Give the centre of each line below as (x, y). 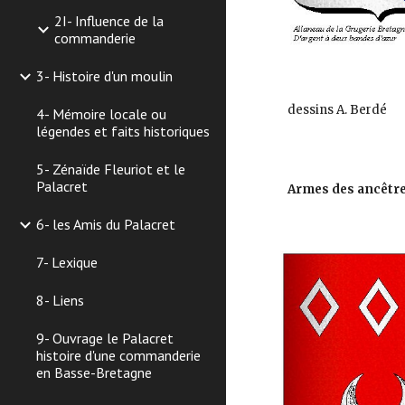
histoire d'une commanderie (118, 355)
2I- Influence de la (109, 21)
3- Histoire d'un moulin (104, 76)
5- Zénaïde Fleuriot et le (111, 169)
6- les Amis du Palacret (106, 224)
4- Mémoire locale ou (101, 114)
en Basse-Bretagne (94, 372)
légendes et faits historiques (123, 131)
